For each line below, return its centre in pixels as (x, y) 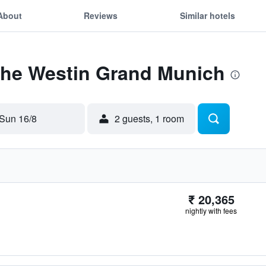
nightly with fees (211, 210)
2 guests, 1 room (149, 118)
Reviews (101, 15)
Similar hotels (207, 15)
